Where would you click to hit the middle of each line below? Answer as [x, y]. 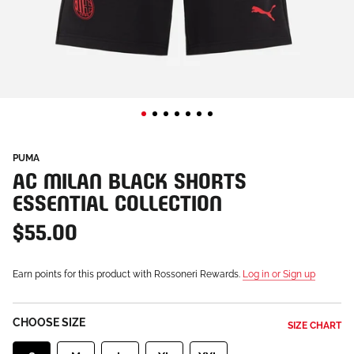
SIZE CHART [314, 325]
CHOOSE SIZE [49, 322]
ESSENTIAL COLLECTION [117, 200]
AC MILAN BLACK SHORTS [130, 178]
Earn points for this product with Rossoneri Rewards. [128, 274]
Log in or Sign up [279, 274]
